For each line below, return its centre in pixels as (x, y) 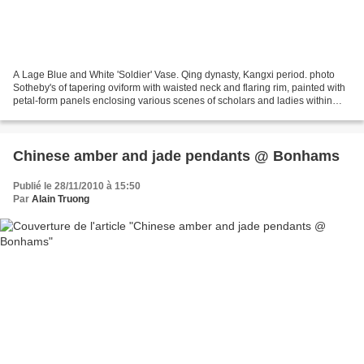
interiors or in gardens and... (75, 113)
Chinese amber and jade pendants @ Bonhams (176, 156)
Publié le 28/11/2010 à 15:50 (77, 186)
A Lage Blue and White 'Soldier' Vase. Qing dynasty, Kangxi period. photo (174, 74)
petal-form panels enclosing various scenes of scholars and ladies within (173, 100)
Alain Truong (61, 199)
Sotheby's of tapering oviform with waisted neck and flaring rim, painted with (179, 87)
